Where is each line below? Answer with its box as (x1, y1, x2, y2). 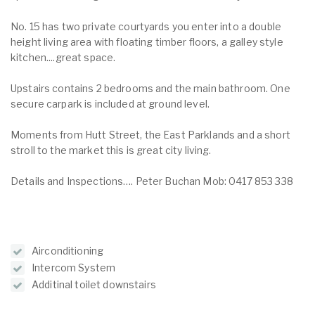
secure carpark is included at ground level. (11, 98, 210, 110)
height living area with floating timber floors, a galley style (11, 36, 283, 48)
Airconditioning (32, 245, 104, 257)
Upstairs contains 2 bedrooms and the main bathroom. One (11, 82, 290, 94)
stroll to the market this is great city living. (11, 144, 212, 156)
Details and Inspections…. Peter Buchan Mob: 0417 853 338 (11, 175, 293, 187)
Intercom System (32, 262, 116, 274)
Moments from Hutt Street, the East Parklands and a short (11, 129, 290, 141)
